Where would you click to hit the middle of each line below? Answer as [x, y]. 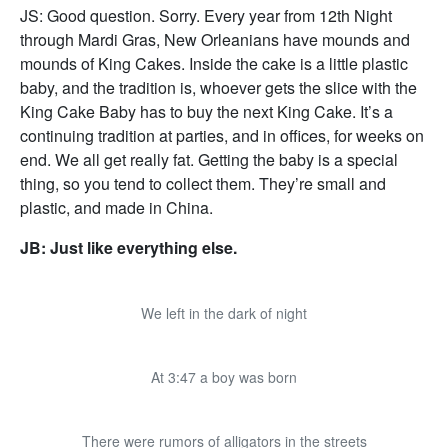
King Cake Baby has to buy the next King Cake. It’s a [206, 111]
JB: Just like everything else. [128, 247]
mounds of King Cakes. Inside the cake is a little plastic [214, 63]
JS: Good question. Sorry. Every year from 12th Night [206, 15]
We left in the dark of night [224, 313]
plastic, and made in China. [116, 207]
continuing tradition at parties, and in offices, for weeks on [222, 135]
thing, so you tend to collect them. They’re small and [203, 183]
